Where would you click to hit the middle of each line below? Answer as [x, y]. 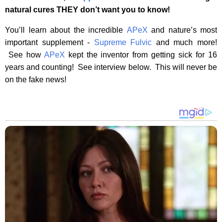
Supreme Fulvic [123, 43]
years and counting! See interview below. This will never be [111, 67]
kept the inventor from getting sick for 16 [141, 55]
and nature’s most [182, 30]
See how [25, 55]
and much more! [185, 43]
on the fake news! [36, 80]
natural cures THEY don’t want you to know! [89, 10]
